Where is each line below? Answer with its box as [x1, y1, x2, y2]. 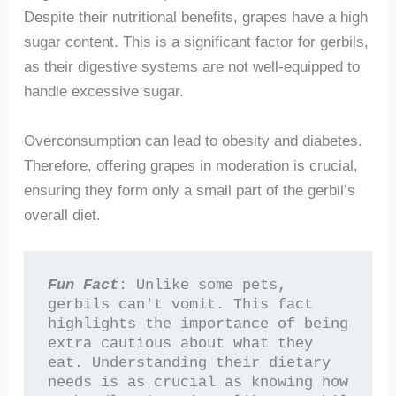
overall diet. [23, 205, 101, 224]
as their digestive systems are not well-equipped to [23, 57, 360, 75]
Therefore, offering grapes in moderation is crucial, [23, 156, 358, 174]
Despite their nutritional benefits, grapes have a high [23, 7, 368, 26]
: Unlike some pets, [118, 276, 286, 293]
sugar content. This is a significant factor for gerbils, [23, 32, 369, 50]
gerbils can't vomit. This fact [47, 295, 313, 313]
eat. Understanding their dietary [47, 354, 331, 371]
